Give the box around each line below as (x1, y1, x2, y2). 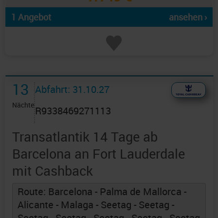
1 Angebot (11, 11, 51, 23)
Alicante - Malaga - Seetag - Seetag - (18, 198, 174, 212)
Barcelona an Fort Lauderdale (12, 145, 185, 163)
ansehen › (169, 11, 207, 23)
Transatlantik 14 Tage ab (12, 127, 158, 146)
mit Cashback (12, 162, 93, 180)
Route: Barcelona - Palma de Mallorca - (18, 185, 186, 199)
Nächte (12, 100, 34, 110)
